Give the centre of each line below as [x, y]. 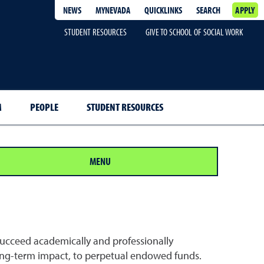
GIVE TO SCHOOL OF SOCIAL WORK [194, 32]
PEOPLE [44, 107]
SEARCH [209, 10]
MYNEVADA [113, 10]
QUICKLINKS [164, 10]
